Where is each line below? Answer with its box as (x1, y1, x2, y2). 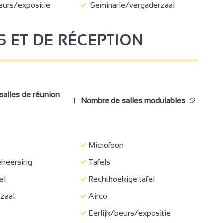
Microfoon (86, 140, 124, 149)
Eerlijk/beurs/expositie (86, 208, 171, 217)
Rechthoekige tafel (86, 174, 155, 183)
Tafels (86, 157, 110, 166)
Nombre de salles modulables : (81, 96, 191, 105)
